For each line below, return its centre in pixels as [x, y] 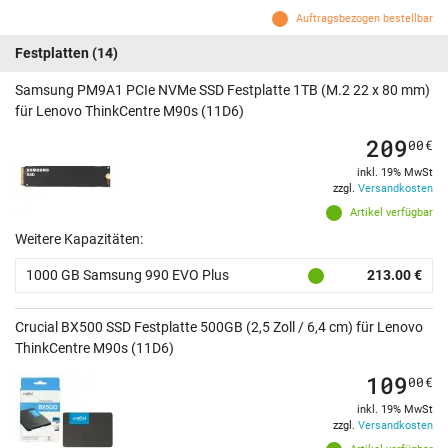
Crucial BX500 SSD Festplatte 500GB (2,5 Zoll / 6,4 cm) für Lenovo [219, 327]
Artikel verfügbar [391, 213]
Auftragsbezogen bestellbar [364, 19]
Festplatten [52, 53]
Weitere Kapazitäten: [79, 239]
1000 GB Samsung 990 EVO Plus [127, 275]
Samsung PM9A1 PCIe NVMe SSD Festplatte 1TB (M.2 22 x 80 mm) [222, 90]
